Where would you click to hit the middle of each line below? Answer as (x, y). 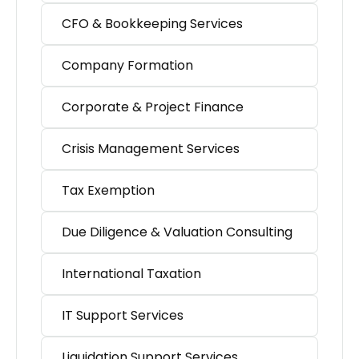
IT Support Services (123, 316)
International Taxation (131, 274)
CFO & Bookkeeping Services (152, 24)
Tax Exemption (108, 191)
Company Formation (127, 66)
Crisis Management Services (151, 149)
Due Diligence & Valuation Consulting (177, 232)
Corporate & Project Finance (153, 107)
